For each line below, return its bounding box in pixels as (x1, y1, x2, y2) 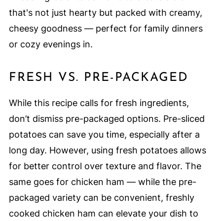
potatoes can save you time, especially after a (8, 129, 200, 140)
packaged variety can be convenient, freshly (8, 192, 194, 203)
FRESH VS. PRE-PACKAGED (8, 72, 188, 84)
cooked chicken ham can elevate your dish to (8, 208, 198, 219)
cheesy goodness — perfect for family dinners (8, 23, 203, 34)
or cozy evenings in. (8, 39, 93, 50)
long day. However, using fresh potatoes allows (8, 145, 206, 156)
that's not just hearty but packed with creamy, (8, 7, 202, 18)
